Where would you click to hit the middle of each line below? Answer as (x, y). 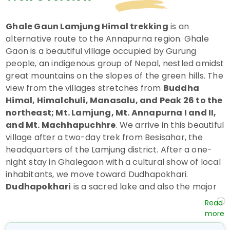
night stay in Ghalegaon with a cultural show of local (113, 162)
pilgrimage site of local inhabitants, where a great (109, 199)
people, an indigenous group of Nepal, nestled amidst (115, 64)
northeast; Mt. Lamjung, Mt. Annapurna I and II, (111, 113)
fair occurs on (35, 212)
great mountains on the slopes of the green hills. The (114, 76)
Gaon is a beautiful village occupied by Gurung (101, 51)
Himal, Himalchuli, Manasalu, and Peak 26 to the (114, 101)
